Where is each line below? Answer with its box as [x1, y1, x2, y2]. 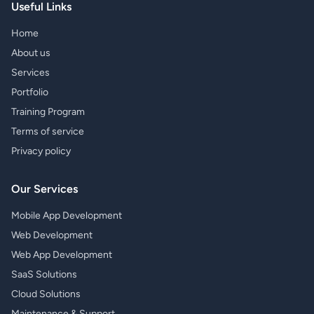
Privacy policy [11, 145, 71, 157]
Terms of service [11, 125, 84, 137]
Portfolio [11, 86, 48, 98]
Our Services [11, 182, 78, 196]
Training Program [11, 106, 85, 118]
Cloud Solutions [11, 288, 81, 300]
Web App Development [11, 249, 112, 261]
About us [11, 47, 50, 59]
